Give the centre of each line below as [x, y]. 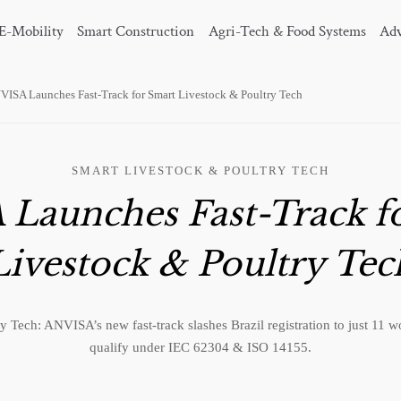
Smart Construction [136, 32]
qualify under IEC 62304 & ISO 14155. [200, 348]
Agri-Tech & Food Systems [287, 32]
